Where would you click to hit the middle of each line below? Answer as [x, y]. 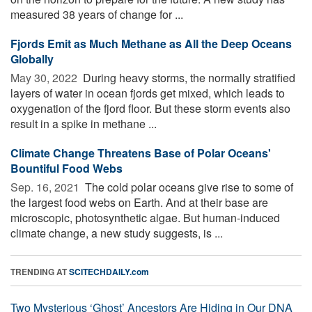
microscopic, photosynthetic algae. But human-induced [145, 217]
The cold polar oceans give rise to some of [188, 187]
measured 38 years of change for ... [97, 14]
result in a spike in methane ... [84, 123]
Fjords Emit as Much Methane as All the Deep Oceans [151, 43]
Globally [32, 58]
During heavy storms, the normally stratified [188, 77]
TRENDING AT [40, 271]
